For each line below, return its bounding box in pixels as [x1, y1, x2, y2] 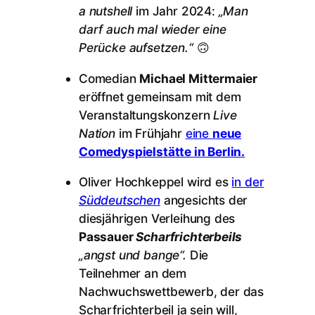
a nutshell [79, 4, 136, 19]
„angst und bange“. [79, 247, 190, 262]
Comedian [79, 70, 140, 86]
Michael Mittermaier [139, 70, 258, 86]
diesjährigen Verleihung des [79, 210, 236, 226]
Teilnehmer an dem [79, 265, 187, 281]
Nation [79, 125, 115, 141]
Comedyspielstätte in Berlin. [79, 143, 245, 159]
